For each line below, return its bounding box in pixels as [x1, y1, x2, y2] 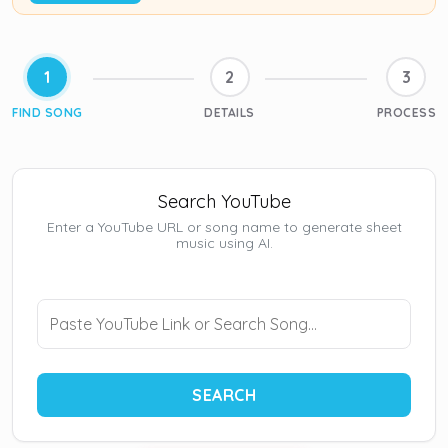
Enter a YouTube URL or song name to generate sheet [46, 218, 402, 236]
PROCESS [376, 105, 436, 120]
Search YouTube [157, 190, 291, 213]
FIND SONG [12, 105, 83, 120]
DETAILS [204, 105, 255, 120]
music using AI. [175, 234, 273, 252]
